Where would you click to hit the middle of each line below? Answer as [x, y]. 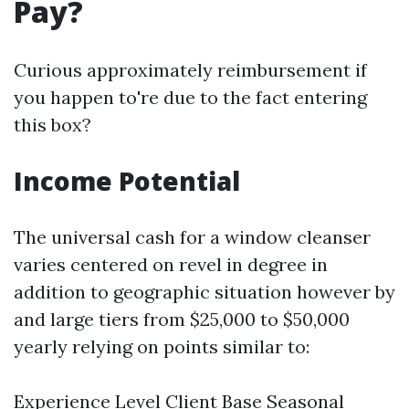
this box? [52, 125]
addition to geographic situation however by [204, 292]
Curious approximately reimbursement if [190, 70]
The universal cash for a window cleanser [192, 237]
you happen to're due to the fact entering [190, 97]
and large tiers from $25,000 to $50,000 [182, 319]
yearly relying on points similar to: [162, 346]
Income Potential [127, 181]
